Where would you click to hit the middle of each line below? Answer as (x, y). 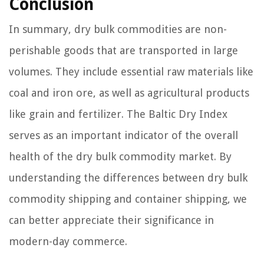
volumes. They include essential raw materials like (131, 72)
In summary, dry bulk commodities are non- (118, 29)
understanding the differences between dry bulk (128, 178)
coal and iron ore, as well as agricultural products (129, 93)
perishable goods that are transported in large (123, 50)
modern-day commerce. (68, 241)
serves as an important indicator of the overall (123, 135)
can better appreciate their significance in (111, 220)
